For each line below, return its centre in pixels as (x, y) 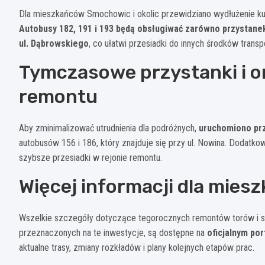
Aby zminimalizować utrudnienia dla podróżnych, (109, 128)
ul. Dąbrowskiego (54, 43)
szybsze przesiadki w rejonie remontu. (91, 157)
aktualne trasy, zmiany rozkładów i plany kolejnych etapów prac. (137, 247)
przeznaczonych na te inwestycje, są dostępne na (113, 232)
